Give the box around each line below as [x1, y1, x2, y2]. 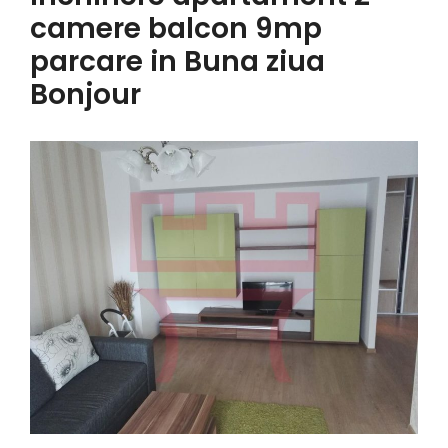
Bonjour [30, 75, 141, 115]
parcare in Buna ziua [30, 42, 325, 82]
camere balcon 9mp [30, 9, 322, 49]
